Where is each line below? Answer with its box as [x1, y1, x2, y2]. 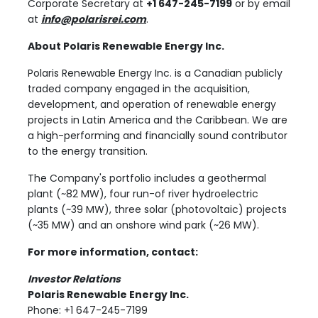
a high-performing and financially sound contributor [28, 128, 287, 143]
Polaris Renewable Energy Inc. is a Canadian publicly [28, 66, 283, 81]
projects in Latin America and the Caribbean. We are [28, 113, 287, 128]
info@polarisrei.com [41, 12, 146, 27]
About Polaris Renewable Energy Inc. [28, 39, 224, 54]
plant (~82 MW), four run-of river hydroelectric [28, 187, 258, 202]
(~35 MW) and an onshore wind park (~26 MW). [28, 218, 259, 233]
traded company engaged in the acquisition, [28, 82, 250, 97]
